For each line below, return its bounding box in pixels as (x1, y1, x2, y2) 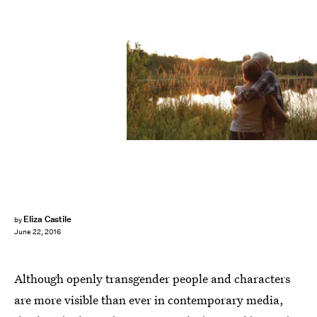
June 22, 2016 (14, 227, 61, 237)
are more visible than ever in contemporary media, (14, 292, 284, 308)
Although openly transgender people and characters (14, 270, 290, 287)
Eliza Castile (23, 213, 72, 225)
